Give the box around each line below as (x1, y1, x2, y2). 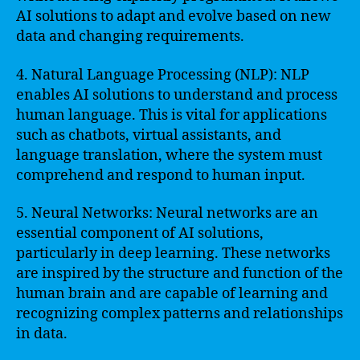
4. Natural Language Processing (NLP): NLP (16, 65, 309, 84)
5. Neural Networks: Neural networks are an (16, 204, 318, 223)
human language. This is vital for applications (16, 105, 327, 125)
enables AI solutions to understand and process (16, 85, 337, 104)
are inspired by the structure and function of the (16, 264, 343, 283)
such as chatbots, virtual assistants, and (16, 125, 281, 145)
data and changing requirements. (16, 27, 244, 46)
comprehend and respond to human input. (16, 166, 305, 185)
